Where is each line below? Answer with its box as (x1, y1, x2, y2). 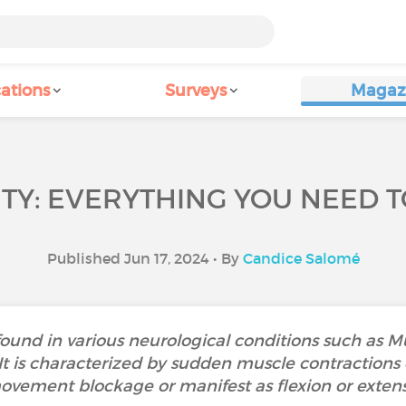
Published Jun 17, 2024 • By (46, 249, 243, 267)
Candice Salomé (242, 249, 360, 267)
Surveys (165, 81, 227, 101)
